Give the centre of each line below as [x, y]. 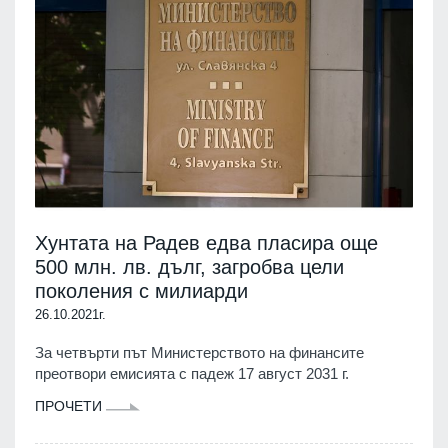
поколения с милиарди [141, 290]
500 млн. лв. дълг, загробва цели [189, 266]
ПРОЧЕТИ [70, 405]
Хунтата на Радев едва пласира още [206, 242]
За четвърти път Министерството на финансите [199, 352]
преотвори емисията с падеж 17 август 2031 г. [192, 373]
